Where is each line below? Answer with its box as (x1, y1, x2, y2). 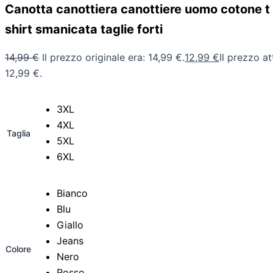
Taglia (6, 128, 30, 139)
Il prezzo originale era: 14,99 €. (42, 51, 185, 64)
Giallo (57, 219, 83, 232)
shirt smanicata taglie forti (5, 22, 163, 37)
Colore (5, 244, 31, 255)
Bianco (57, 187, 88, 200)
